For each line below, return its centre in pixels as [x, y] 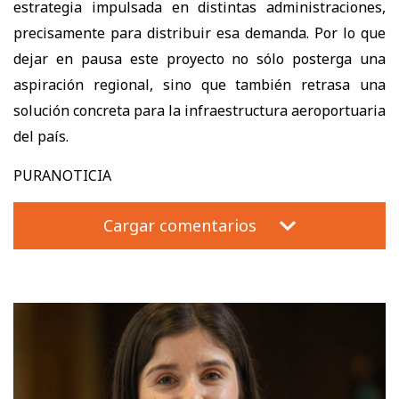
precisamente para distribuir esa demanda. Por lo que [199, 33]
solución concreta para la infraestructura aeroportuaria [199, 110]
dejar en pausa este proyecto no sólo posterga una [199, 58]
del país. [41, 136]
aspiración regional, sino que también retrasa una [199, 84]
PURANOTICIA [62, 175]
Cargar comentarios [179, 225]
